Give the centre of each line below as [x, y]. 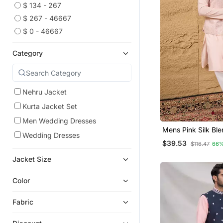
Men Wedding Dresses [59, 121]
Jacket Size [32, 159]
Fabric [23, 202]
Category [28, 53]
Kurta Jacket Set [50, 107]
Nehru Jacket [45, 92]
